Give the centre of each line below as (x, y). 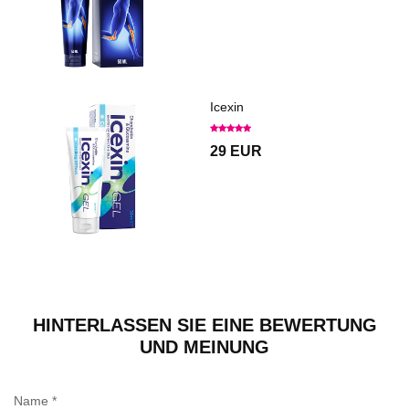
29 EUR (236, 151)
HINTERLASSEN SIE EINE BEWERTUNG (204, 325)
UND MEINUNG (204, 346)
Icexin (227, 106)
